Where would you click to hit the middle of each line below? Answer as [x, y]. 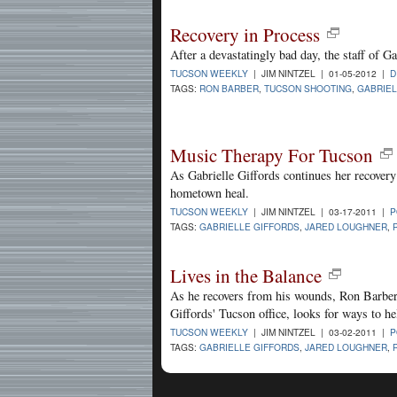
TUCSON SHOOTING [308, 88]
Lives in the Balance [246, 275]
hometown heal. [210, 192]
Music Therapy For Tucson [272, 155]
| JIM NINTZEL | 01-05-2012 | [319, 73]
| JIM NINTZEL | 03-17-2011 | [319, 211]
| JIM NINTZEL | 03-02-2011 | [319, 331]
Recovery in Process [245, 34]
